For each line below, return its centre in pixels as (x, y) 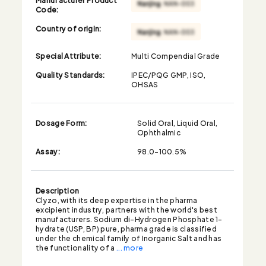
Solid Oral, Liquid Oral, (178, 122)
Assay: (48, 151)
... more (130, 247)
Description (58, 190)
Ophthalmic (159, 132)
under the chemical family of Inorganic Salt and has (129, 237)
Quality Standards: (70, 74)
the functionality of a (76, 247)
